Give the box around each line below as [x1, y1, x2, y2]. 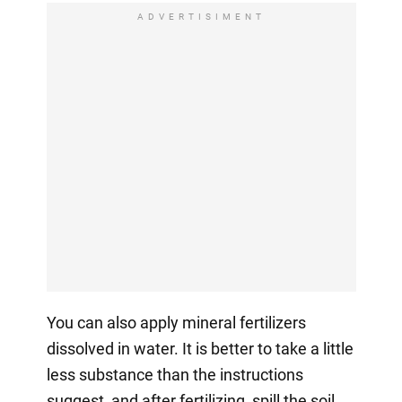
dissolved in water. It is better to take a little [46, 338, 354, 358]
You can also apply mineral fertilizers [46, 312, 306, 332]
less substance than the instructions [46, 364, 303, 384]
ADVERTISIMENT [136, 11, 266, 22]
